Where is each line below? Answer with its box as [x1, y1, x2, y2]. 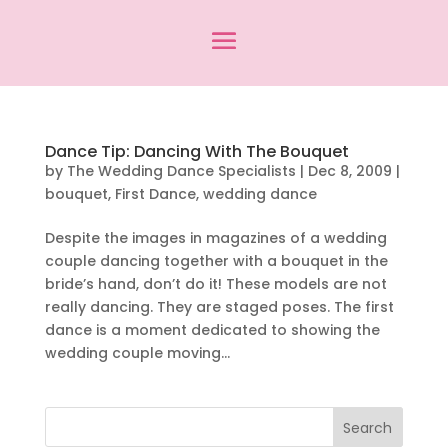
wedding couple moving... [44, 343, 230, 363]
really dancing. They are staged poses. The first [44, 297, 394, 317]
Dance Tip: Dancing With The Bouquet [44, 140, 349, 163]
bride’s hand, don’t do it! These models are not [44, 274, 387, 294]
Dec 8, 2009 [307, 161, 392, 181]
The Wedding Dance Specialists [66, 161, 296, 181]
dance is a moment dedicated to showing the [44, 320, 380, 340]
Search [43, 408, 90, 427]
